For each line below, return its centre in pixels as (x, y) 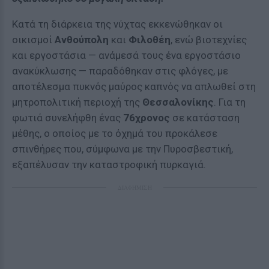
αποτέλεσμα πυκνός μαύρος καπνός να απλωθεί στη (134, 86)
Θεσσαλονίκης (178, 102)
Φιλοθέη (150, 40)
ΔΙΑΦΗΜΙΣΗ (134, 187)
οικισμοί (33, 40)
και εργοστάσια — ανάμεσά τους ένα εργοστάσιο (126, 55)
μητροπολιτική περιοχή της (77, 102)
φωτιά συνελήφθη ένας (68, 118)
